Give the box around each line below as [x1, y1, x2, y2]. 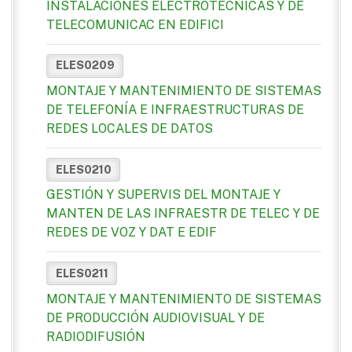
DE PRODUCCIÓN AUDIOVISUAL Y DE [46, 310, 265, 325]
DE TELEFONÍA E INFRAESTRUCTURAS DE [46, 102, 304, 118]
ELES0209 [55, 59, 115, 72]
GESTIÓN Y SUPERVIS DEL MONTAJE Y [46, 187, 280, 203]
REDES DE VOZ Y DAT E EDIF [46, 225, 217, 240]
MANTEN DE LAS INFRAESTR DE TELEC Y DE [46, 206, 320, 222]
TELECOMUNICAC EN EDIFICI [46, 16, 224, 32]
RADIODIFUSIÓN [46, 328, 145, 344]
